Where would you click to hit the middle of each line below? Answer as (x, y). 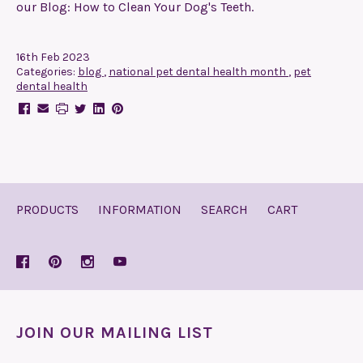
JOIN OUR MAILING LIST (115, 333)
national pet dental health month (199, 72)
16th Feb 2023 (53, 57)
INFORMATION (140, 209)
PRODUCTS (47, 209)
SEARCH (224, 209)
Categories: (47, 72)
